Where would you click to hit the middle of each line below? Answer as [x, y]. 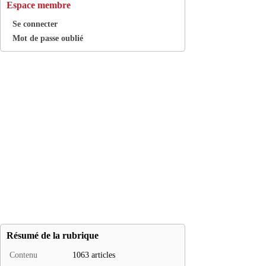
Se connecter [35, 24]
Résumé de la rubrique [53, 236]
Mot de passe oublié [48, 38]
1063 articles [94, 255]
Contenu [23, 255]
